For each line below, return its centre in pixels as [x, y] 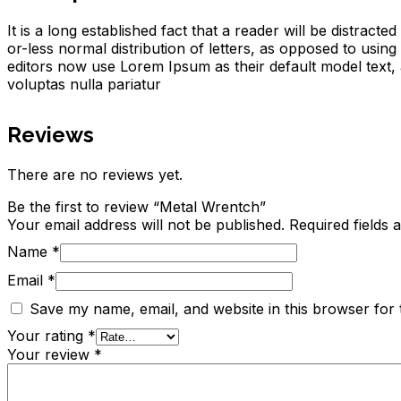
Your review [51, 355]
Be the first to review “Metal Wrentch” [137, 207]
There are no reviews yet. [95, 175]
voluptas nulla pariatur [84, 85]
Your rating [47, 336]
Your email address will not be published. [146, 225]
